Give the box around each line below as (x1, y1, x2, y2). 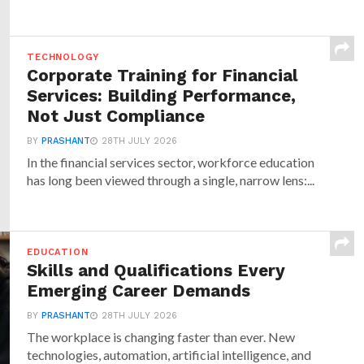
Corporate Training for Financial (27, 66, 299, 85)
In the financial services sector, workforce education (27, 154, 315, 170)
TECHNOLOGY (27, 52, 100, 63)
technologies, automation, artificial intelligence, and (27, 347, 312, 362)
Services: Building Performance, (27, 86, 297, 106)
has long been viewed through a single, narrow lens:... (27, 172, 315, 188)
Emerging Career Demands (27, 281, 251, 301)
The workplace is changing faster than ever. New (27, 329, 296, 344)
